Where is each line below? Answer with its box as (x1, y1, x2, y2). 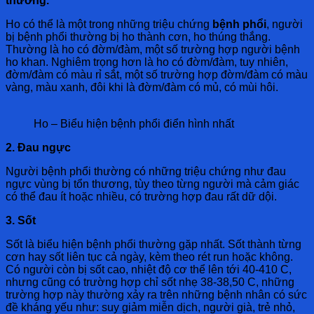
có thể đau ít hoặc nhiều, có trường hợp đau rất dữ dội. (6, 190, 277, 203)
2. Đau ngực (6, 141, 71, 153)
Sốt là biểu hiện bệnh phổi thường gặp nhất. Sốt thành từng (6, 238, 301, 250)
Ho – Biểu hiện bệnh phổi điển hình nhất (34, 117, 234, 130)
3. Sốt (6, 214, 36, 226)
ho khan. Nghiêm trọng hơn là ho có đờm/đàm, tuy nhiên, (6, 55, 288, 68)
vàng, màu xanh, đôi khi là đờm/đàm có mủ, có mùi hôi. (6, 81, 278, 93)
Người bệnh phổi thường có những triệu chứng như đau (6, 165, 286, 177)
